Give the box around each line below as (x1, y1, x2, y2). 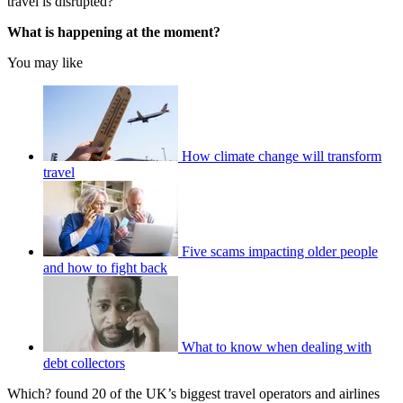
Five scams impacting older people (182, 243, 378, 259)
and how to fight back (43, 259, 167, 275)
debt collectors (43, 354, 125, 371)
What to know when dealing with (182, 338, 372, 354)
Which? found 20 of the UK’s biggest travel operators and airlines (7, 385, 380, 401)
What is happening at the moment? (7, 23, 220, 40)
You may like (7, 54, 83, 70)
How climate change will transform (182, 148, 381, 164)
